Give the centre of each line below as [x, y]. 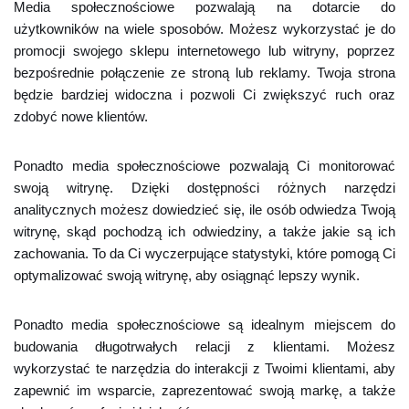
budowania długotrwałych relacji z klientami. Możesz [204, 346]
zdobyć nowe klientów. [81, 116]
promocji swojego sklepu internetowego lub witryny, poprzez [204, 51]
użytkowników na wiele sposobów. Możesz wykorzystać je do [204, 29]
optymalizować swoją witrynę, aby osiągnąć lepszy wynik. [187, 275]
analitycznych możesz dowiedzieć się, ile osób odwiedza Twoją [204, 210]
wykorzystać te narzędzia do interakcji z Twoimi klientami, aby [204, 368]
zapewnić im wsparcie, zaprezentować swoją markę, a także [204, 390]
